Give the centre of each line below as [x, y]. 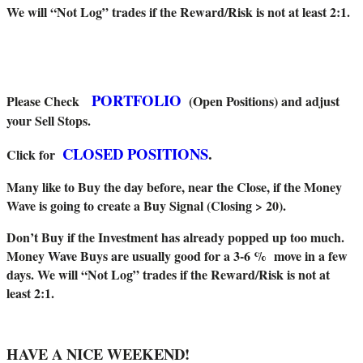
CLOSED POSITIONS [135, 154]
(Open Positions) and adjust [261, 101]
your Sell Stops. [49, 121]
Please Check [49, 101]
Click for [34, 155]
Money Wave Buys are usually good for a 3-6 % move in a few [177, 256]
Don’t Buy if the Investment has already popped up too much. [175, 237]
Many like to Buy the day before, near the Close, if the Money [174, 187]
